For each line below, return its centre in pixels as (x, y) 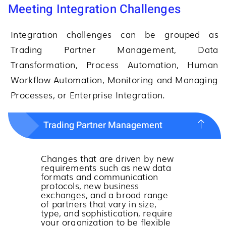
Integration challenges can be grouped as (115, 34)
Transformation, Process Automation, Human (115, 64)
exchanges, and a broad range (105, 194)
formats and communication (99, 176)
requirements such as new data (106, 167)
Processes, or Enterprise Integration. (88, 94)
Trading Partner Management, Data (115, 49)
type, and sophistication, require (107, 212)
